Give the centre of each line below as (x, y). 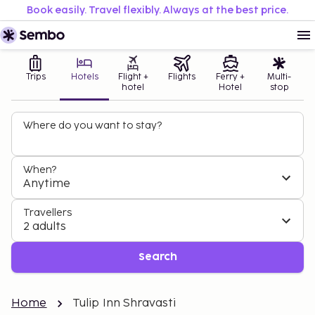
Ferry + (231, 77)
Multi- (279, 77)
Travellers (47, 213)
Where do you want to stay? (92, 126)
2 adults (45, 227)
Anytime (47, 184)
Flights (182, 77)
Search (157, 257)
